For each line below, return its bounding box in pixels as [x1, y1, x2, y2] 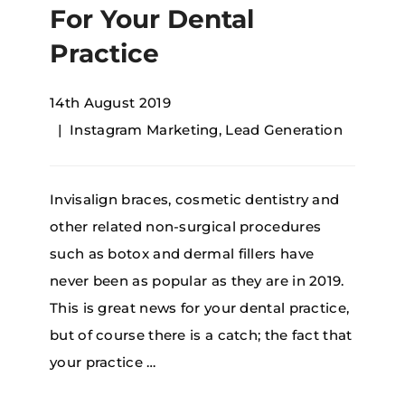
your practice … [50, 353, 156, 371]
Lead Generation [225, 120, 343, 138]
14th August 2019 [50, 93, 171, 111]
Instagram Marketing [70, 120, 219, 138]
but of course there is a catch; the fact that [50, 325, 353, 344]
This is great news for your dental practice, [50, 298, 350, 316]
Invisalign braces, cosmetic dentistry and [50, 190, 340, 208]
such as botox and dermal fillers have [50, 244, 315, 262]
